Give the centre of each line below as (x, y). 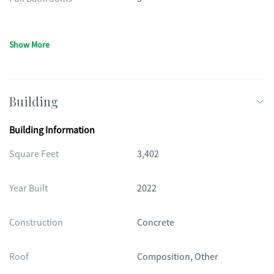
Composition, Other (178, 257)
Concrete (156, 223)
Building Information (52, 130)
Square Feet (34, 154)
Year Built (28, 188)
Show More (29, 45)
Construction (36, 223)
